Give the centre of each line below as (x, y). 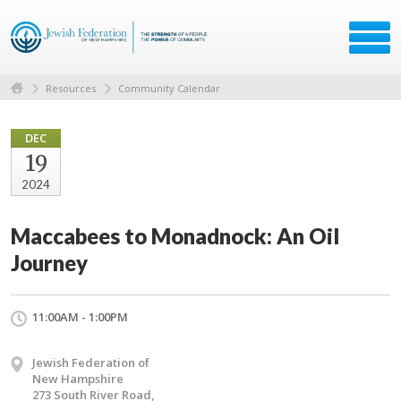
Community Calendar (169, 88)
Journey (49, 262)
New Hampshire (78, 378)
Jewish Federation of (91, 362)
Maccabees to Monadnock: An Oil (175, 235)
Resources (71, 88)
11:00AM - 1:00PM (80, 316)
